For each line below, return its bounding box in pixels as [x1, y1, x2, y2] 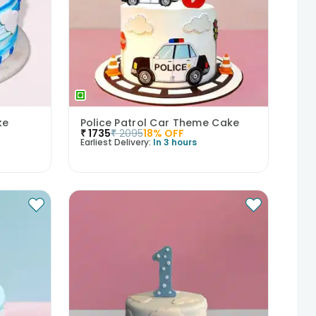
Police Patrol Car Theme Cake [80, 116, 240, 130]
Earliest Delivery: [80, 136, 151, 149]
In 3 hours [152, 136, 197, 149]
